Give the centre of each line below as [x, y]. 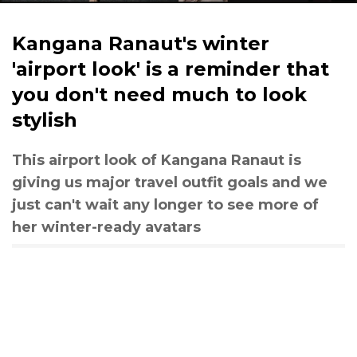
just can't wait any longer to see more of [165, 205]
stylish [45, 120]
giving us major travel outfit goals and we [170, 182]
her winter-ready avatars [106, 227]
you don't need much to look [159, 94]
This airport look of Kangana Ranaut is [157, 160]
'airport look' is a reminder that [171, 69]
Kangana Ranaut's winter [141, 43]
